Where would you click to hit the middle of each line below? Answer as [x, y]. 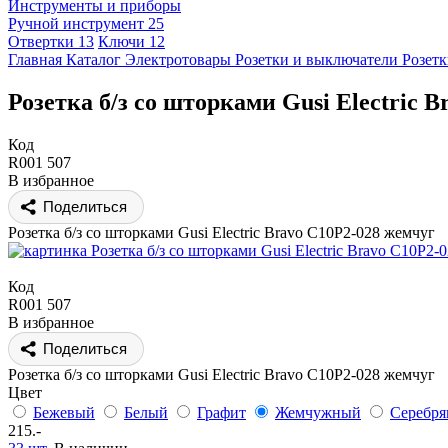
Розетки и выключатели [316, 59]
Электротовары [178, 59]
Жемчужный [318, 412]
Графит [221, 412]
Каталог [93, 59]
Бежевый [64, 412]
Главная [35, 59]
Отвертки [43, 41]
